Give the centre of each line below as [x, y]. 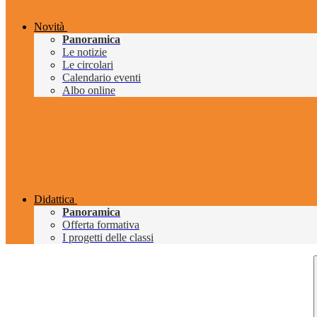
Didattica [54, 200]
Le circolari [88, 65]
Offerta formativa [101, 225]
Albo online [89, 91]
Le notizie [85, 52]
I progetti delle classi [108, 238]
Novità [49, 27]
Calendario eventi [102, 78]
